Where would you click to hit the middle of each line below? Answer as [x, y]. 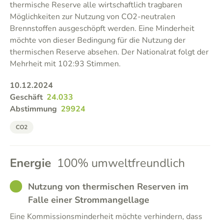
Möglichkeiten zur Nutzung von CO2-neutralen [93, 17]
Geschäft [26, 97]
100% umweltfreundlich [121, 163]
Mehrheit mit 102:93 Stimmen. [65, 64]
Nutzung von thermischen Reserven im [108, 187]
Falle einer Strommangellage [89, 200]
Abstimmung [33, 109]
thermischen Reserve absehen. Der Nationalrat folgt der [109, 52]
